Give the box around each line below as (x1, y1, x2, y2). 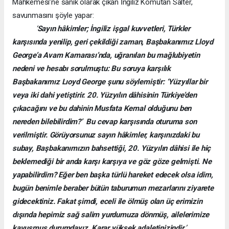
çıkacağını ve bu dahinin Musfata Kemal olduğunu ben (12, 103, 192, 113)
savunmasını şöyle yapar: (12, 10, 94, 20)
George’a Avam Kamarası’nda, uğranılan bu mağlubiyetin (12, 50, 200, 60)
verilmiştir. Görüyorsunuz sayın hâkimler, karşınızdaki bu (12, 130, 200, 140)
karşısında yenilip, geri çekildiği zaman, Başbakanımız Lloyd (12, 37, 213, 47)
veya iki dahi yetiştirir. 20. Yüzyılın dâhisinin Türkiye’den (12, 90, 197, 100)
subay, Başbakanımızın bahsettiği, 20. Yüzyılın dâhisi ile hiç (12, 143, 211, 153)
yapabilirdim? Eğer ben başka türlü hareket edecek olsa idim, (12, 170, 213, 179)
